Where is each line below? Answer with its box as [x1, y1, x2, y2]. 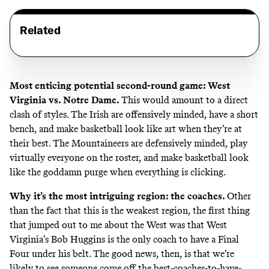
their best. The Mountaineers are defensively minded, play [10, 137, 247, 149]
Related [20, 23, 61, 37]
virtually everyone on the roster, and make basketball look [10, 151, 249, 163]
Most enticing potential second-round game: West [10, 79, 230, 91]
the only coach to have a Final [116, 234, 239, 246]
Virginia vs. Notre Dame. [10, 94, 121, 106]
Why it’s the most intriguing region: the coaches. [10, 190, 227, 202]
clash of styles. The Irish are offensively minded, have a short [10, 108, 258, 120]
